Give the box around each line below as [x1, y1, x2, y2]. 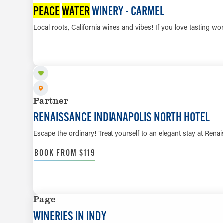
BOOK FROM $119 [34, 146, 96, 158]
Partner [33, 94, 69, 106]
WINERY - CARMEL [90, 3, 165, 19]
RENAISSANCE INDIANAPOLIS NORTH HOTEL [33, 109, 210, 124]
